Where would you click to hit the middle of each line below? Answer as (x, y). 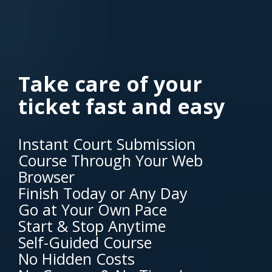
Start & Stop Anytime (92, 226)
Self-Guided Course (85, 242)
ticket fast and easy (121, 106)
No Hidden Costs (76, 258)
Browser (46, 176)
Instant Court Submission (107, 144)
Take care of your (110, 83)
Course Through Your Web (110, 160)
